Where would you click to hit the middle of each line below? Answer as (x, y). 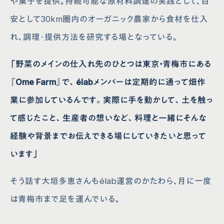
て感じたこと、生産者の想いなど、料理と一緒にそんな (108, 118)
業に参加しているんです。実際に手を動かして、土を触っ (112, 100)
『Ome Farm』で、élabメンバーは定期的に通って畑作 (108, 82)
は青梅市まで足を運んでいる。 (65, 199)
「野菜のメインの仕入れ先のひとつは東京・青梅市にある (111, 64)
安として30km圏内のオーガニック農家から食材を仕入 (109, 19)
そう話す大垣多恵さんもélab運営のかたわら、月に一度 (111, 181)
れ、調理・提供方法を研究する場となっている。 (94, 37)
